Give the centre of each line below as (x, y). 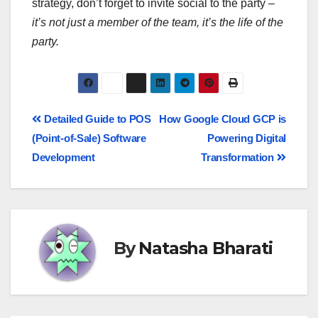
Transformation (239, 158)
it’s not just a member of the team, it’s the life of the (158, 22)
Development (64, 158)
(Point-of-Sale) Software (89, 138)
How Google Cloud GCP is (223, 119)
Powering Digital (246, 138)
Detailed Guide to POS (96, 119)
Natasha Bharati (205, 248)
